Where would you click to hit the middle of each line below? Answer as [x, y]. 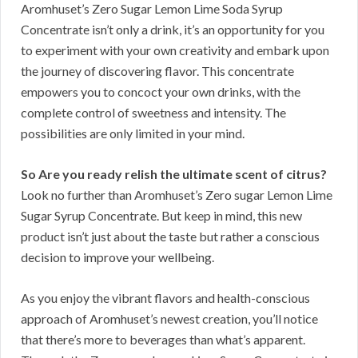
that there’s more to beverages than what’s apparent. [163, 340]
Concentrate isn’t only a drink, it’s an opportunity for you [173, 30]
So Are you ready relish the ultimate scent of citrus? [174, 174]
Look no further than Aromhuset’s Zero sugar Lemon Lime [177, 195]
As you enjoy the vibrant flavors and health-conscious [165, 298]
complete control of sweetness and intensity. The [153, 113]
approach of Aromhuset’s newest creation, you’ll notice [169, 319]
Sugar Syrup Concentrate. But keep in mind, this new [161, 216]
